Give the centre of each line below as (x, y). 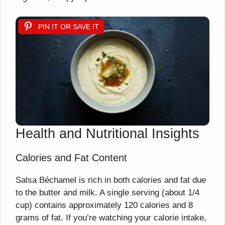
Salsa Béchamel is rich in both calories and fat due (111, 180)
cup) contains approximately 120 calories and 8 (104, 205)
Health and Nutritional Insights (107, 133)
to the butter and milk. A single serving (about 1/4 (107, 192)
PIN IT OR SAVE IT (69, 26)
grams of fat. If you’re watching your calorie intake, (111, 217)
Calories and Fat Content (71, 157)
